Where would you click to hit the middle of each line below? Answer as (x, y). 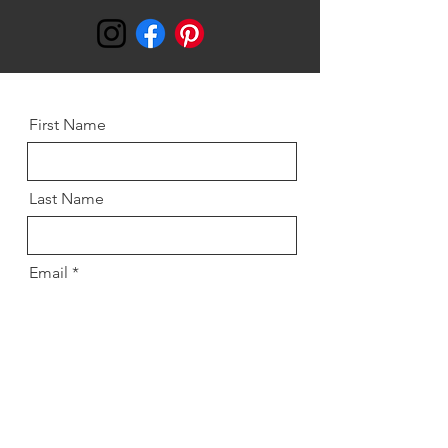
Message (61, 346)
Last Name (66, 198)
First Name (67, 124)
